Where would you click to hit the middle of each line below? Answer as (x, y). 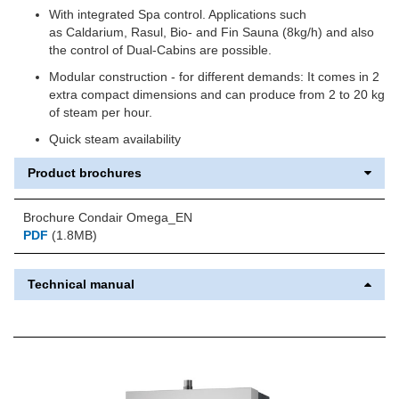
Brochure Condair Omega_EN (108, 217)
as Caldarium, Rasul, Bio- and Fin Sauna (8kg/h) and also (212, 32)
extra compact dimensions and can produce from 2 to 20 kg (217, 94)
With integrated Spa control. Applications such (178, 14)
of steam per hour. (101, 112)
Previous (75, 384)
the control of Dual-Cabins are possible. (160, 49)
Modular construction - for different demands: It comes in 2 (214, 76)
